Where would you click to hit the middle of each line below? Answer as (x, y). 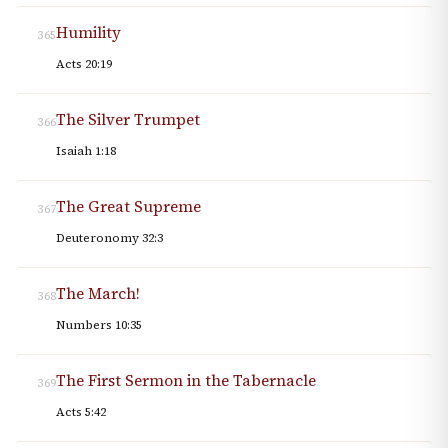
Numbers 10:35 (99, 325)
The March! (98, 294)
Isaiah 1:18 (86, 151)
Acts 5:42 (81, 412)
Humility (88, 33)
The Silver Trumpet (128, 120)
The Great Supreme (128, 207)
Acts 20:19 (84, 64)
